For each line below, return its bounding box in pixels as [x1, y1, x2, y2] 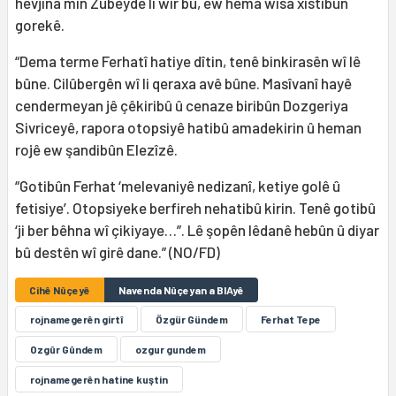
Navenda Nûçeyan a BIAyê [118, 283, 244, 296]
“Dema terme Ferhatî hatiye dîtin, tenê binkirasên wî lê [15, 51, 361, 70]
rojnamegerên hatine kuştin [30, 372, 168, 385]
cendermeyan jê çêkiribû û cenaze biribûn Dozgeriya [15, 95, 348, 114]
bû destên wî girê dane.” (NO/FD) [15, 242, 220, 261]
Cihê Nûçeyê [29, 283, 90, 296]
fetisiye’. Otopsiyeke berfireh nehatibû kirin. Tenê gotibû [15, 198, 376, 217]
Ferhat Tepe [261, 312, 321, 325]
